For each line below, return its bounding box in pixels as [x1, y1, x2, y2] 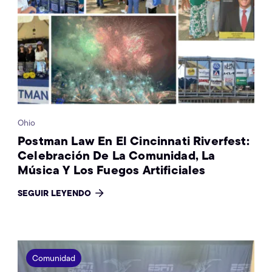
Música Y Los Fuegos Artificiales [18, 160, 209, 179]
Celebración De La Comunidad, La [18, 145, 216, 165]
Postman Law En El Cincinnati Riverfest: [18, 131, 250, 150]
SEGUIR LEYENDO [18, 186, 92, 200]
